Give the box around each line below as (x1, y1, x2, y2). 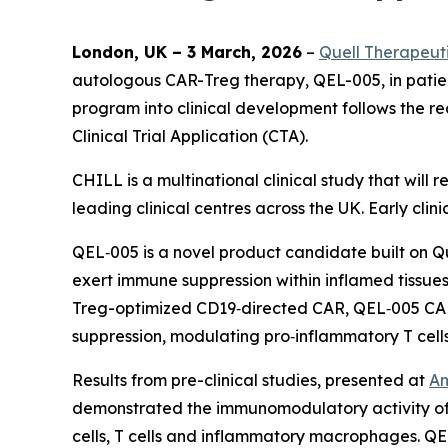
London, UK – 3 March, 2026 (72, 42, 302, 62)
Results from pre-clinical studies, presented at (72, 370, 429, 390)
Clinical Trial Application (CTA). (72, 126, 308, 146)
